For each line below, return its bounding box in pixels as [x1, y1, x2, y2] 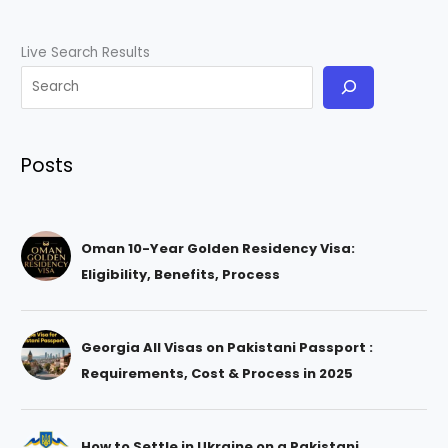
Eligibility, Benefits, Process [81, 264, 281, 284]
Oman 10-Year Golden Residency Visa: [81, 238, 356, 258]
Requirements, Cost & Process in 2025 [81, 363, 354, 383]
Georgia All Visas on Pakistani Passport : [81, 337, 374, 357]
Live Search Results [21, 42, 151, 62]
